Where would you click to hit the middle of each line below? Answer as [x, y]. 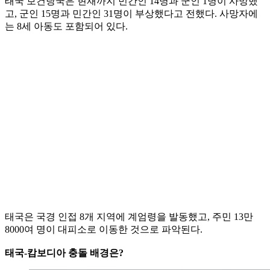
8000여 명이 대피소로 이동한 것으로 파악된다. [104, 229]
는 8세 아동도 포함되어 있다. [66, 26]
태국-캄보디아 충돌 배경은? [64, 253]
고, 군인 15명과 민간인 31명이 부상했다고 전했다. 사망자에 [131, 13]
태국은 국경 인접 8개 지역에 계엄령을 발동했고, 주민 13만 [129, 216]
